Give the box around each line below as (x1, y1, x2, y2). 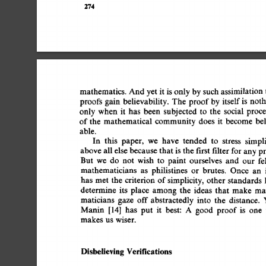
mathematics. (80, 87, 129, 96)
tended (182, 136, 209, 145)
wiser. (119, 215, 141, 224)
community (156, 116, 202, 126)
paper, (121, 136, 145, 145)
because (129, 146, 160, 156)
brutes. (202, 166, 229, 175)
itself (226, 97, 246, 106)
